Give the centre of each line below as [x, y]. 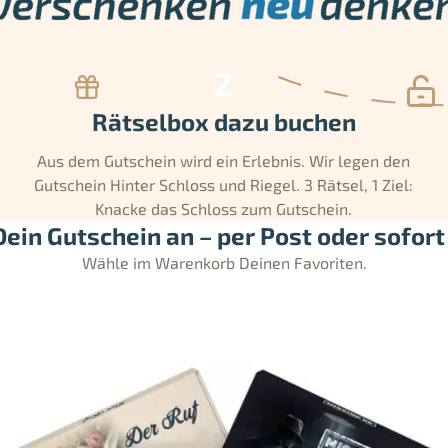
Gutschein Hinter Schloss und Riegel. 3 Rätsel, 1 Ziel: [224, 184]
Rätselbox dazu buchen [223, 121]
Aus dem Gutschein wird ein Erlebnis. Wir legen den [224, 160]
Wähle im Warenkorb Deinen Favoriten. [224, 262]
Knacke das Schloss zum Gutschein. [224, 208]
